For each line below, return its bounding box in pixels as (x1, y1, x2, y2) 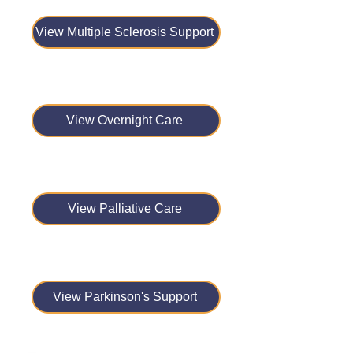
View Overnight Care (66, 113, 183, 127)
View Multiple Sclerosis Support (35, 25, 214, 39)
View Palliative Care (67, 202, 182, 215)
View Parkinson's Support (52, 290, 197, 303)
